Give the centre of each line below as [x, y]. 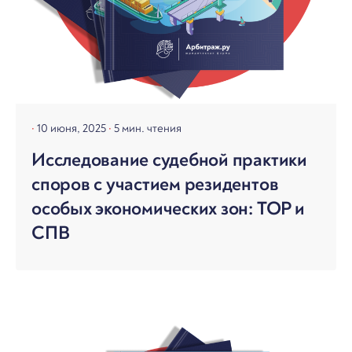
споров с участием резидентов [155, 185]
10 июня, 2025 [73, 129]
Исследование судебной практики [169, 160]
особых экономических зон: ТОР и [168, 209]
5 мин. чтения [148, 129]
